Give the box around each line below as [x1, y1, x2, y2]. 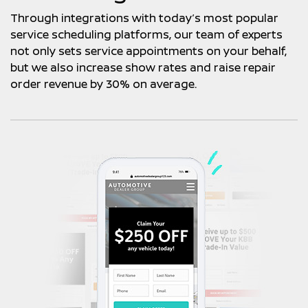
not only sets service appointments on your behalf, [10, 43, 287, 58]
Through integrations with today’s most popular [10, 10, 278, 25]
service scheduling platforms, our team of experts [10, 27, 283, 42]
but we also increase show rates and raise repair [10, 60, 276, 75]
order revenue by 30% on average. [10, 76, 197, 91]
